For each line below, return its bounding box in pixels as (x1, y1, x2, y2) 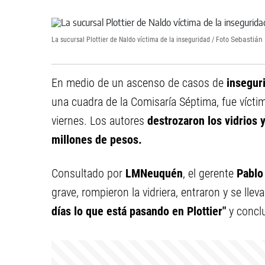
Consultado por (51, 166, 125, 180)
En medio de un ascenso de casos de (51, 76, 227, 90)
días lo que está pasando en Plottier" (51, 204, 226, 218)
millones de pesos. (51, 132, 142, 147)
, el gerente (183, 166, 237, 180)
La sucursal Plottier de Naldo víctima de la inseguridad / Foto (51, 35, 229, 44)
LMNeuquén (125, 166, 183, 180)
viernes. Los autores (51, 114, 147, 128)
